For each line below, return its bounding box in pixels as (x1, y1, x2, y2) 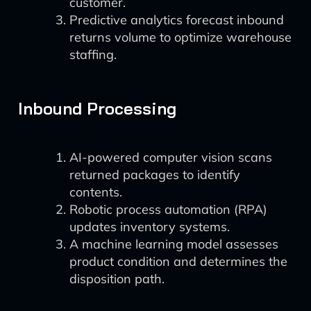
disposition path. (69, 271, 165, 287)
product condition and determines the (69, 253, 287, 269)
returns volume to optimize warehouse (69, 29, 292, 45)
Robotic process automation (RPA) (69, 201, 267, 217)
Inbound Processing (18, 98, 176, 119)
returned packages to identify (69, 167, 240, 183)
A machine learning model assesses (69, 236, 278, 252)
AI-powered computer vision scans (69, 149, 272, 165)
